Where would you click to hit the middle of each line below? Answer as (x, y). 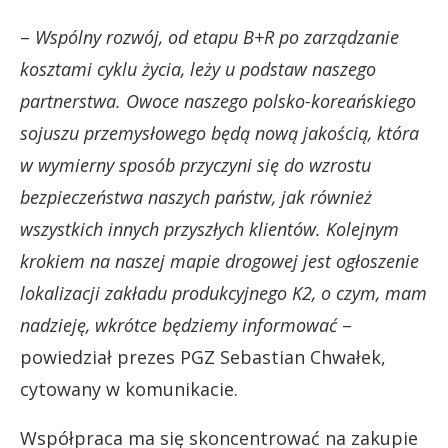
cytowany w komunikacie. (129, 388)
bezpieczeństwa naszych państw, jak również (196, 196)
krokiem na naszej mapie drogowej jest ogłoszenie (219, 260)
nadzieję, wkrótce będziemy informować (178, 324)
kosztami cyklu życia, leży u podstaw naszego (198, 68)
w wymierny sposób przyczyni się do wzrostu (195, 164)
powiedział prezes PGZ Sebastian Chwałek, (203, 356)
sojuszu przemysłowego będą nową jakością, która (219, 132)
